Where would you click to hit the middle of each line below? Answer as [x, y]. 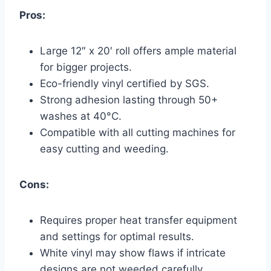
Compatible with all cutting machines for [138, 133]
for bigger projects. [86, 67]
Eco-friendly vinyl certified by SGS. [125, 84]
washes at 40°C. [81, 116]
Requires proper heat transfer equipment [139, 220]
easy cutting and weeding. [104, 149]
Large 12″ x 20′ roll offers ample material [138, 51]
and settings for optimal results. [117, 237]
